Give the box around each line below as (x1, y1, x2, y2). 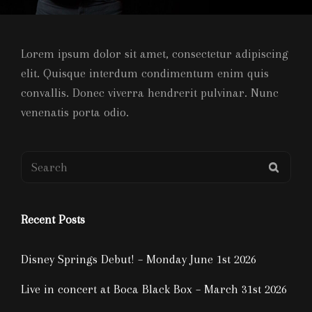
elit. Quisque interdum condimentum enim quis (21, 66, 269, 80)
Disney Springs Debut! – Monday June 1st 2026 (21, 252, 256, 266)
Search (20, 153, 56, 167)
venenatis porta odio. (21, 105, 129, 119)
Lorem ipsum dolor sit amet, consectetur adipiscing (21, 47, 288, 61)
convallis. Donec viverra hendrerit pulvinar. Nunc (21, 86, 279, 100)
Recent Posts (21, 212, 85, 226)
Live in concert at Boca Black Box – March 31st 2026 (21, 282, 287, 296)
